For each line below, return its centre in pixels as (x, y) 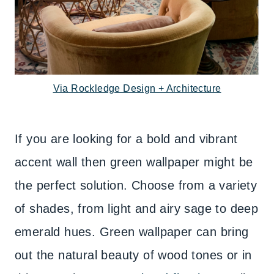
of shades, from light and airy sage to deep (137, 209)
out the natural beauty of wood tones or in (133, 255)
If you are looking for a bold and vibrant (126, 139)
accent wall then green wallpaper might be (134, 162)
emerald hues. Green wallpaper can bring (132, 232)
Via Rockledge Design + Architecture (137, 88)
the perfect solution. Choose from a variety (136, 185)
